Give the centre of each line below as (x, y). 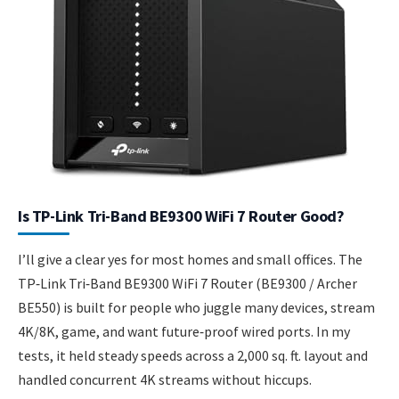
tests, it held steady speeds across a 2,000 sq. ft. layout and (193, 356)
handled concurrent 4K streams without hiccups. (165, 380)
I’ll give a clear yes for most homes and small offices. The (190, 260)
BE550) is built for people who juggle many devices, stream (196, 308)
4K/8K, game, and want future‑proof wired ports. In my (184, 332)
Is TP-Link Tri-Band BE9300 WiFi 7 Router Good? (181, 216)
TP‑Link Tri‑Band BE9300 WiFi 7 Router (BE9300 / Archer (187, 284)
